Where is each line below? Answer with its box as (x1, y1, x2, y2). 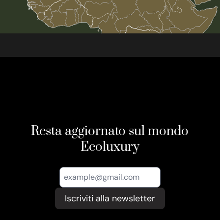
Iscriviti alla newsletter (64, 192, 155, 205)
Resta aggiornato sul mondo (31, 123, 189, 140)
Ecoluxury (80, 139, 139, 156)
